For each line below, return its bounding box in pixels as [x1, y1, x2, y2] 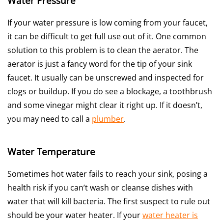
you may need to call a [7, 113, 92, 124]
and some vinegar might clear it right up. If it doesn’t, [7, 99, 202, 110]
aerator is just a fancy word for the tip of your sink [7, 58, 192, 69]
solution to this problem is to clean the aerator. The [7, 44, 198, 55]
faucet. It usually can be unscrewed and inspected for [7, 72, 204, 83]
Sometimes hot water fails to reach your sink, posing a [7, 168, 208, 179]
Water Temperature [7, 145, 95, 158]
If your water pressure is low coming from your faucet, [7, 17, 208, 28]
